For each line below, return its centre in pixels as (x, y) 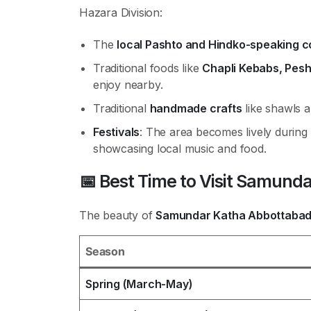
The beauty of (118, 215)
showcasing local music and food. (180, 149)
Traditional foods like (148, 68)
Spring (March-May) (139, 284)
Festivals (117, 132)
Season (105, 251)
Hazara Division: (121, 12)
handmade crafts (196, 108)
